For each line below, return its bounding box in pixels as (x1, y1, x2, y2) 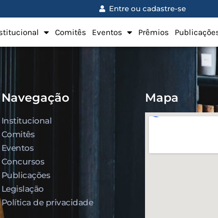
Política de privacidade (1, 198, 93, 207)
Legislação (1, 184, 44, 194)
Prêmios (138, 27, 169, 37)
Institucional (1, 116, 52, 126)
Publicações (1, 170, 51, 180)
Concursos (1, 157, 45, 166)
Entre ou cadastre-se (109, 4, 186, 13)
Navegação (1, 91, 69, 105)
